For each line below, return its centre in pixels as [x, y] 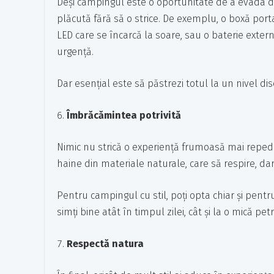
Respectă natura [105, 244]
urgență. [75, 52]
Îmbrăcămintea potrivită [124, 115]
